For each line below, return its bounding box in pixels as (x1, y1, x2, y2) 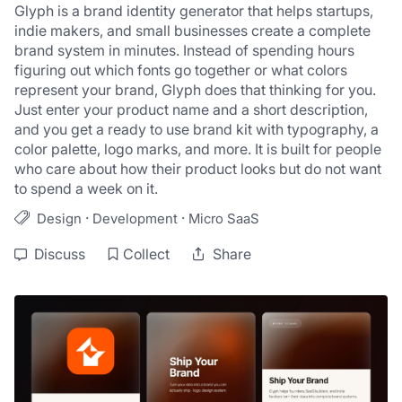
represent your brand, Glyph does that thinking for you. (14, 81, 376, 99)
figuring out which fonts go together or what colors (14, 61, 347, 79)
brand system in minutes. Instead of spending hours (14, 41, 354, 59)
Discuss (34, 245, 85, 263)
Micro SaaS (188, 209, 259, 227)
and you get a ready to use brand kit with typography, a (14, 120, 379, 138)
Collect (123, 245, 170, 263)
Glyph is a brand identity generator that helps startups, (14, 2, 373, 20)
